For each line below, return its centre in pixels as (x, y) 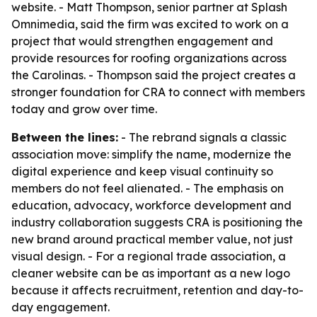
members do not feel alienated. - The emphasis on (148, 188)
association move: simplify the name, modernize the (151, 154)
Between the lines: (65, 137)
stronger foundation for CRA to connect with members (158, 92)
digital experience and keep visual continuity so (142, 171)
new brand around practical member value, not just (152, 239)
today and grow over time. (84, 109)
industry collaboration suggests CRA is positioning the (157, 222)
